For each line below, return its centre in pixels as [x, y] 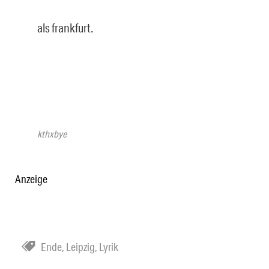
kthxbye [52, 133]
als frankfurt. [65, 27]
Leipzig [80, 246]
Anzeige [31, 179]
